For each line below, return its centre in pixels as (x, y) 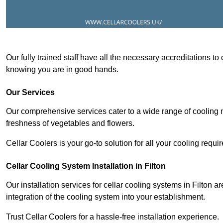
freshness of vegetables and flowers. (71, 123)
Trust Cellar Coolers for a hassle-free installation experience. (112, 217)
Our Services (30, 92)
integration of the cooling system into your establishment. (107, 197)
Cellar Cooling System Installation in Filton (86, 166)
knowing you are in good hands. (63, 69)
